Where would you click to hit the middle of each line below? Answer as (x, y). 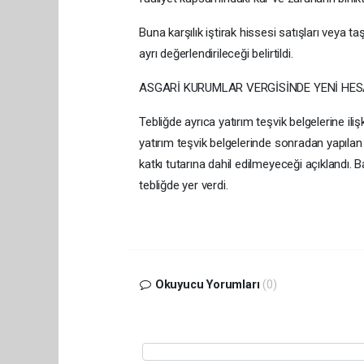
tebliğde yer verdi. (184, 185)
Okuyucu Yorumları (207, 284)
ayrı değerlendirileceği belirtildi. (216, 53)
